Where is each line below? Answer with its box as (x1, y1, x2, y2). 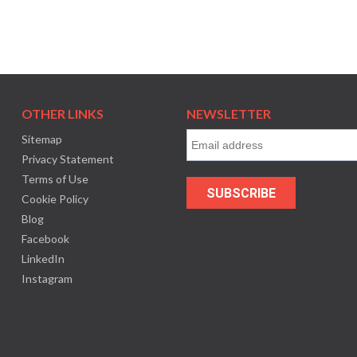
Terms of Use (21, 172, 88, 186)
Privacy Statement (21, 152, 114, 166)
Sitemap (21, 132, 62, 146)
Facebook (21, 232, 69, 245)
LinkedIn (21, 252, 65, 265)
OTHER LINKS (21, 106, 104, 121)
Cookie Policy (21, 192, 88, 206)
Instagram (21, 272, 73, 285)
